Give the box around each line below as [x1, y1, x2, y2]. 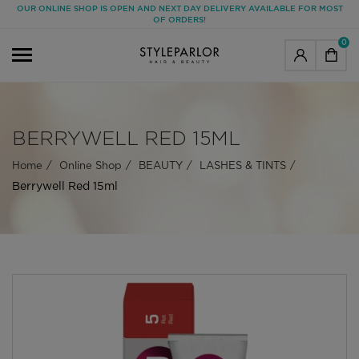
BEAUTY [139, 161, 183, 171]
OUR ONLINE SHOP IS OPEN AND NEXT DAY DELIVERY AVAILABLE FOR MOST [16, 3, 343, 13]
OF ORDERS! [153, 14, 206, 24]
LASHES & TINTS [200, 161, 286, 171]
